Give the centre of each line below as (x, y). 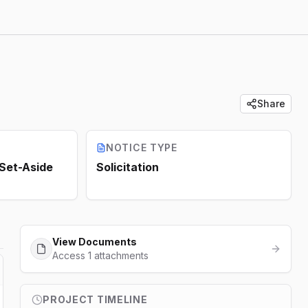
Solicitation (128, 167)
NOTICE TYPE (142, 147)
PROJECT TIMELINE (95, 299)
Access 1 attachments (101, 255)
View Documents (95, 242)
